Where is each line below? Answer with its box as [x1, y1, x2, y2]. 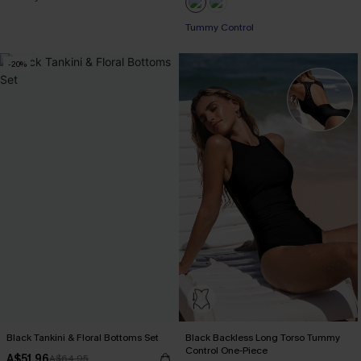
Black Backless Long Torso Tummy [185, 331, 340, 344]
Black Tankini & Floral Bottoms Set [6, 331, 159, 344]
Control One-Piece [185, 344, 268, 357]
